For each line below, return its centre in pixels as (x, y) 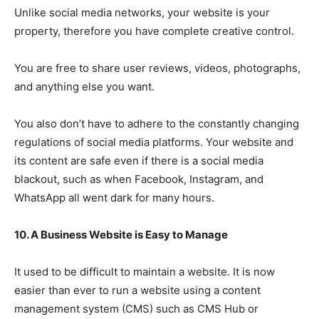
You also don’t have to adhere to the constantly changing (157, 124)
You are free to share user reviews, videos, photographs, (157, 68)
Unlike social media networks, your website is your (142, 13)
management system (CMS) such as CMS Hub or (136, 309)
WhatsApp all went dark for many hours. (114, 198)
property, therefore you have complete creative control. (154, 31)
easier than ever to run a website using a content (137, 291)
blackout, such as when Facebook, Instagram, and (139, 179)
